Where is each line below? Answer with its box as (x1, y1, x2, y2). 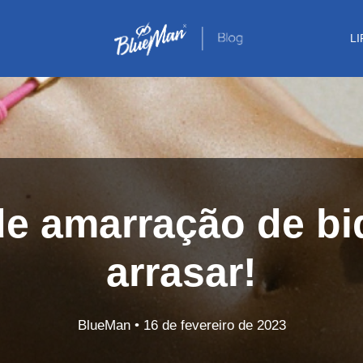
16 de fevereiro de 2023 (143, 317, 286, 333)
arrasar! (106, 249, 257, 295)
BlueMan (77, 317, 130, 333)
